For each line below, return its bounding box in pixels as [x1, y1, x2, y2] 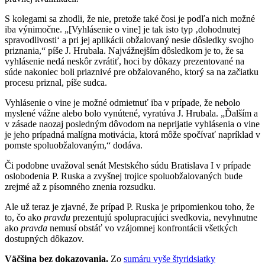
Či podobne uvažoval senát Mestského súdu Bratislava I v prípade [5, 160, 251, 170]
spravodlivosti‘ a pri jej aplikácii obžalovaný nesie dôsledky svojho [5, 34, 254, 45]
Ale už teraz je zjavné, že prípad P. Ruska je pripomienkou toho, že [5, 201, 254, 212]
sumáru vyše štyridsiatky [124, 253, 215, 264]
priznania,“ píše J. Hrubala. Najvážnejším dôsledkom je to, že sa [5, 45, 244, 56]
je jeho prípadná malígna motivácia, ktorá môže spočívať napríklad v [5, 129, 260, 140]
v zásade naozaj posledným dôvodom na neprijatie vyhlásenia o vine [5, 118, 260, 129]
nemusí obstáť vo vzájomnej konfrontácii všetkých [47, 222, 238, 233]
